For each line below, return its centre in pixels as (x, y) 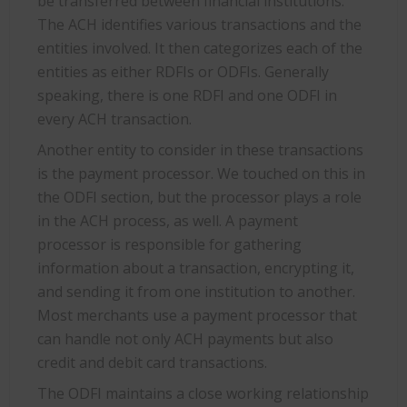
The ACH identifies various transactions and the (199, 24)
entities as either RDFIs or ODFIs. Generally (183, 71)
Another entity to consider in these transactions (200, 149)
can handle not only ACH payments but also (185, 338)
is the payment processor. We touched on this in (201, 173)
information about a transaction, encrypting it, (196, 268)
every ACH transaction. (114, 119)
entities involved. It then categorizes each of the (200, 48)
